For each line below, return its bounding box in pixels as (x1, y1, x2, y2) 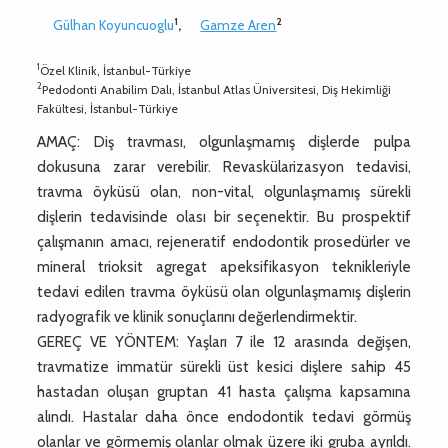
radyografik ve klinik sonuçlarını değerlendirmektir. (37, 307, 358, 326)
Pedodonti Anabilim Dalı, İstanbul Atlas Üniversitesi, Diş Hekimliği (42, 81, 392, 97)
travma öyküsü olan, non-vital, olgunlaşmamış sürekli (37, 182, 411, 201)
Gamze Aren (200, 16, 277, 33)
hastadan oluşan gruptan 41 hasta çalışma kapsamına (37, 382, 411, 401)
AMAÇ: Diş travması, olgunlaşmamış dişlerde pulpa (37, 132, 411, 151)
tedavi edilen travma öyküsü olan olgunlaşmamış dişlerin (37, 282, 411, 301)
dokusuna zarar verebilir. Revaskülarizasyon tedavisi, (37, 157, 411, 176)
